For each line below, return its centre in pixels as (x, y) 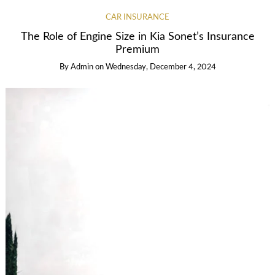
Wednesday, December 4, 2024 (161, 67)
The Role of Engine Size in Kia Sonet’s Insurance (137, 37)
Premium (137, 50)
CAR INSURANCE (137, 18)
